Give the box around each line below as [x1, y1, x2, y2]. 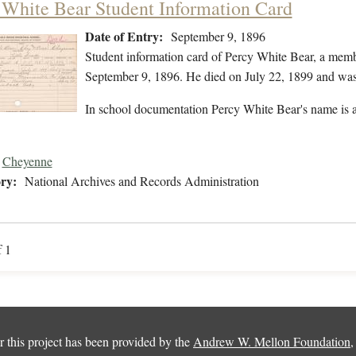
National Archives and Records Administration [24, 172, 259, 190]
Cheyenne [2, 153, 52, 170]
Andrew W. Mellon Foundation [193, 333, 350, 350]
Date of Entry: [84, 27, 163, 46]
